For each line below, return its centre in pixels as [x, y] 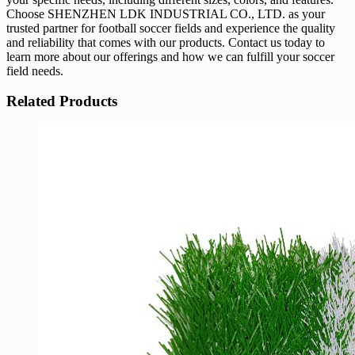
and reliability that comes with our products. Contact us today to [166, 42]
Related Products [62, 101]
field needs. [35, 71]
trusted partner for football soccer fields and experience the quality [171, 28]
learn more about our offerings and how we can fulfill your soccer [170, 56]
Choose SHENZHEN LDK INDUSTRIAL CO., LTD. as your [166, 13]
